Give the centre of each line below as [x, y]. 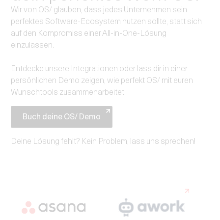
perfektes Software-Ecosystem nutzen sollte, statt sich [107, 22]
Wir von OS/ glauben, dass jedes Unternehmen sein [99, 10]
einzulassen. [33, 45]
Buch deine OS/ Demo [62, 117]
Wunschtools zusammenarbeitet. [69, 92]
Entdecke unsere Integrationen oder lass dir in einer [99, 69]
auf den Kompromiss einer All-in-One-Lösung [89, 33]
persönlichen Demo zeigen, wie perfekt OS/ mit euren [102, 81]
